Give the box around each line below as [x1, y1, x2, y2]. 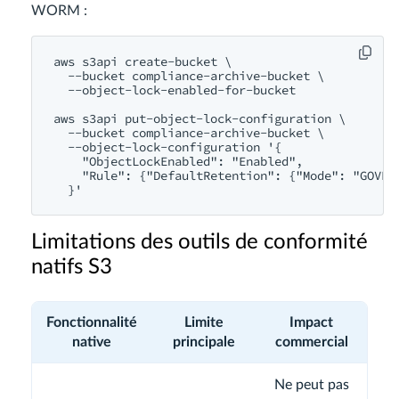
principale [172, 334, 235, 349]
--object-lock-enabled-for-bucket [53, 81, 296, 98]
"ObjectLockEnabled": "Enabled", [53, 152, 303, 169]
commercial [274, 334, 348, 349]
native [72, 334, 111, 349]
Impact [289, 314, 333, 330]
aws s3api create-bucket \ [53, 53, 232, 69]
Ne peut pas [273, 377, 349, 392]
